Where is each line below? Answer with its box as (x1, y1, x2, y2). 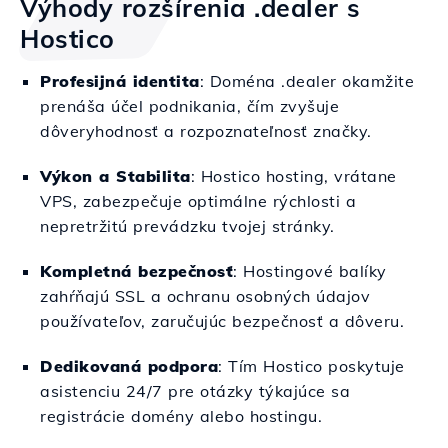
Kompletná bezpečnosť (40, 261, 233, 281)
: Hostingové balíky (233, 261, 387, 281)
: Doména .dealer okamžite (199, 71, 414, 91)
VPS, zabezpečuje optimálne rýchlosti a (40, 191, 356, 211)
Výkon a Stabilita (40, 166, 191, 186)
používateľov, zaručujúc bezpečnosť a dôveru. (40, 311, 404, 331)
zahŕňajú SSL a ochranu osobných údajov (40, 286, 370, 306)
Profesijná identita (40, 71, 200, 91)
